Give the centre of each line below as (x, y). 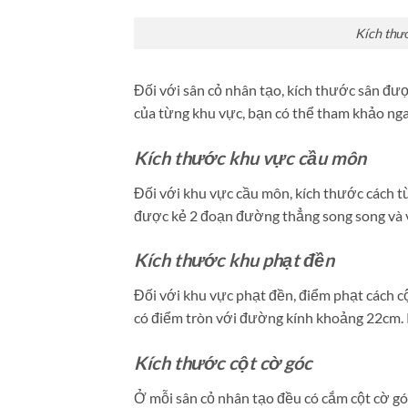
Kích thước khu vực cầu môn (250, 157)
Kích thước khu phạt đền (234, 260)
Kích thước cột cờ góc (223, 363)
